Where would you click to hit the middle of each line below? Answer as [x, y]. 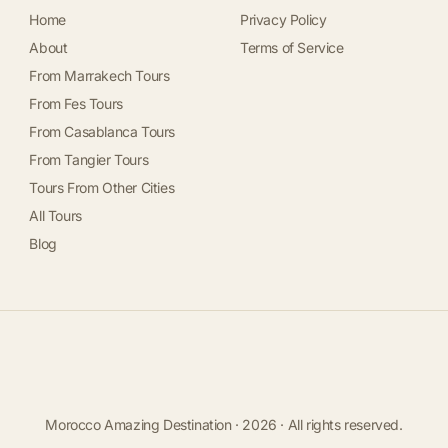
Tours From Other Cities [102, 187]
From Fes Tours [76, 103]
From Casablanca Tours [102, 131]
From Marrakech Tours [99, 75]
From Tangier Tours [89, 159]
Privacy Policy [283, 19]
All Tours [55, 215]
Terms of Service [291, 47]
